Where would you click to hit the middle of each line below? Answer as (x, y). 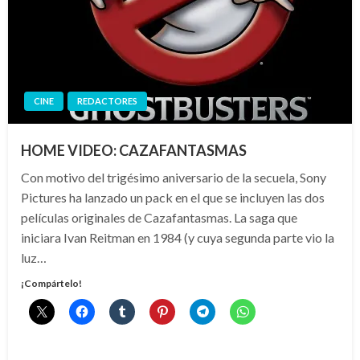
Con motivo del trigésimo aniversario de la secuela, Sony (174, 177)
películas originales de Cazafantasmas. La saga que (159, 217)
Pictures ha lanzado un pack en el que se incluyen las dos (173, 197)
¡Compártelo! (51, 283)
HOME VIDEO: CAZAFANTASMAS (134, 150)
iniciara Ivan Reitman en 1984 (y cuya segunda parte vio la (178, 237)
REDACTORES (107, 100)
